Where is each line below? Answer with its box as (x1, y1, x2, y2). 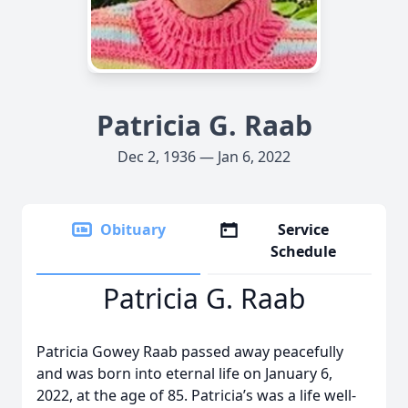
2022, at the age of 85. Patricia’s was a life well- (36, 385, 356, 405)
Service (278, 219, 330, 240)
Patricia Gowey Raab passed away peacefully (36, 342, 343, 362)
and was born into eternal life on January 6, (36, 363, 332, 383)
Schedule (270, 241, 337, 261)
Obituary (100, 219, 166, 240)
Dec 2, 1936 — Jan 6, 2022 (117, 147, 291, 167)
